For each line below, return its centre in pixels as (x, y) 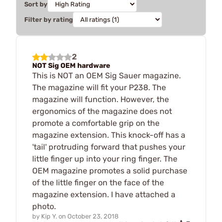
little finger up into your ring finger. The (105, 159)
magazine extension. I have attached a (104, 194)
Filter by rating (49, 19)
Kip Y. (49, 216)
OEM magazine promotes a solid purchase (110, 170)
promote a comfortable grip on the (96, 123)
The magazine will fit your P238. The (99, 87)
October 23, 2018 (93, 216)
